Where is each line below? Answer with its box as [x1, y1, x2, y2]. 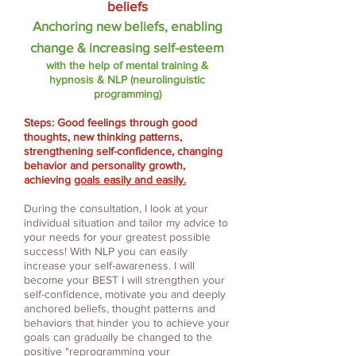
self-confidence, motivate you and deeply [24, 288, 226, 301]
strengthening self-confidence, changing [24, 145, 222, 158]
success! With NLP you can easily [24, 245, 188, 258]
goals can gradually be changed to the [24, 331, 212, 344]
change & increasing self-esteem [30, 40, 224, 56]
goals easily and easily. [74, 173, 186, 187]
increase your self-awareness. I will [24, 259, 195, 273]
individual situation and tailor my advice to [24, 216, 228, 230]
